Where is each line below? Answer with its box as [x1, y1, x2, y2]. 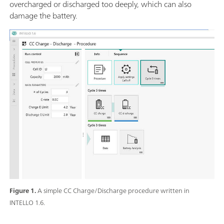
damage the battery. [9, 8, 79, 23]
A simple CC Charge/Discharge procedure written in [37, 184, 189, 196]
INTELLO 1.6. [9, 196, 45, 208]
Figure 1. [9, 184, 37, 196]
